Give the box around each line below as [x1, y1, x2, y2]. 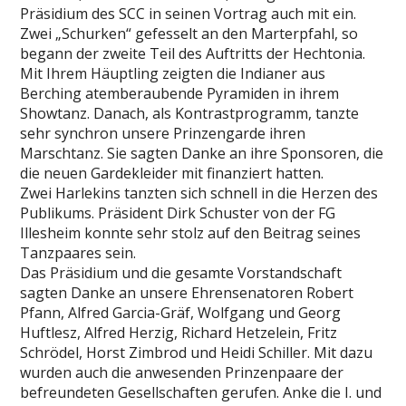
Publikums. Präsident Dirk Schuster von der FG [20, 203, 336, 223]
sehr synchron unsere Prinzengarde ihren [20, 123, 306, 143]
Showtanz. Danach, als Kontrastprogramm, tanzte [20, 103, 360, 123]
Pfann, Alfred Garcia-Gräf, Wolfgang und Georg [20, 303, 342, 323]
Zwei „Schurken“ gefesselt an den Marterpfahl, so [20, 24, 359, 43]
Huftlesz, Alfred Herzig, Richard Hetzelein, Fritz [20, 323, 338, 343]
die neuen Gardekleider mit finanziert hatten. [20, 163, 324, 183]
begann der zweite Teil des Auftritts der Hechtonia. [20, 43, 366, 63]
